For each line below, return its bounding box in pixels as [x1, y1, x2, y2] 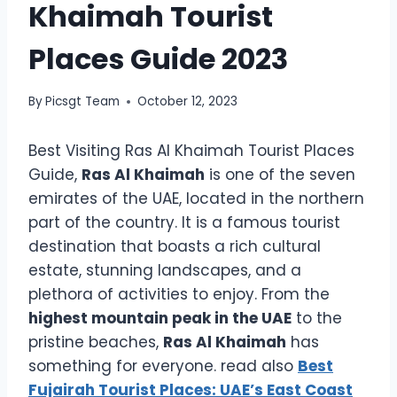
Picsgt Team [45, 93, 121, 111]
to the [292, 307, 342, 330]
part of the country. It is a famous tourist [28, 212, 340, 234]
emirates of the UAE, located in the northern [28, 188, 364, 210]
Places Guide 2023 [28, 38, 288, 79]
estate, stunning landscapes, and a [28, 260, 301, 282]
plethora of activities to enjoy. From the [28, 284, 330, 306]
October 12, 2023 [137, 93, 238, 111]
